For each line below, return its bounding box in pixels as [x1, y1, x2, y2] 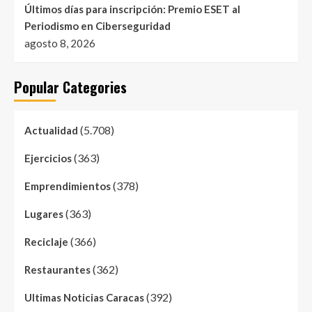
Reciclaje [24, 235, 68, 248]
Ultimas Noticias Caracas [24, 290, 144, 304]
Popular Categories [14, 76, 127, 97]
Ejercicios [24, 151, 72, 164]
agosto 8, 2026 [24, 36, 95, 49]
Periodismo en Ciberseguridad [24, 19, 171, 32]
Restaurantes [24, 263, 91, 276]
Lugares [24, 207, 63, 220]
